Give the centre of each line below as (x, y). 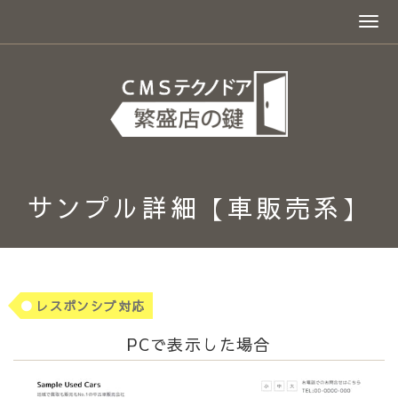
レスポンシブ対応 (91, 305)
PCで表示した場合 (199, 344)
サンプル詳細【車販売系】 (199, 207)
